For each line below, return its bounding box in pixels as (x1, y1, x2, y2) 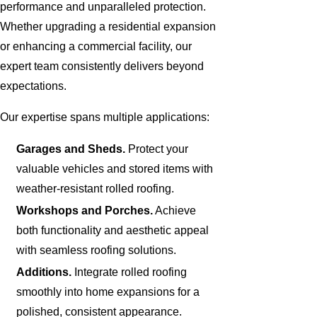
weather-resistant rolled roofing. (16, 182, 175, 195)
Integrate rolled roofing (71, 266, 188, 279)
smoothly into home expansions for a (16, 286, 200, 299)
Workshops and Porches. (16, 204, 154, 217)
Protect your (125, 142, 189, 155)
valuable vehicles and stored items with (16, 162, 214, 175)
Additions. (16, 266, 72, 279)
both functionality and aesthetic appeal (16, 224, 209, 236)
